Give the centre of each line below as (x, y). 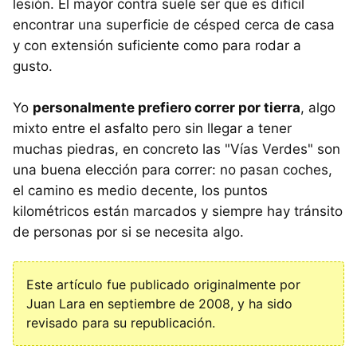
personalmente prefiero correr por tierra (167, 108)
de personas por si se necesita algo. (128, 232)
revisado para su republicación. (121, 323)
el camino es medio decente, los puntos (140, 190)
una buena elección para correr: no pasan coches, (173, 170)
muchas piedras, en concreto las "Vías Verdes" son (177, 149)
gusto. (33, 66)
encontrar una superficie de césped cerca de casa (174, 25)
